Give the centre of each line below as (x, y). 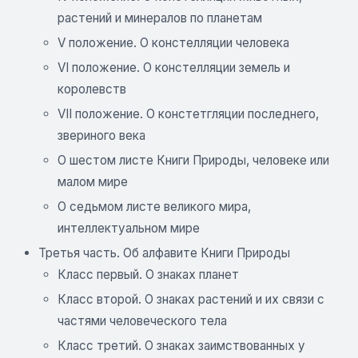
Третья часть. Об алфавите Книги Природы (164, 253)
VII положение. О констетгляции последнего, (188, 114)
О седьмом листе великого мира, (154, 207)
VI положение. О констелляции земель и (174, 68)
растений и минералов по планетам (160, 18)
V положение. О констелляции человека (173, 43)
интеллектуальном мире (129, 228)
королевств (92, 89)
